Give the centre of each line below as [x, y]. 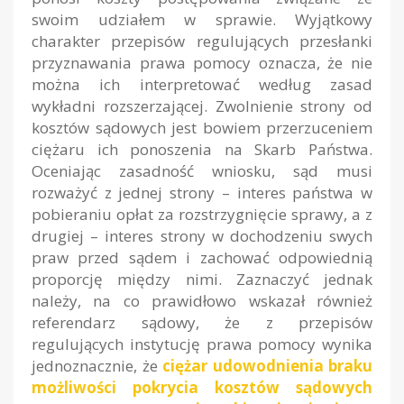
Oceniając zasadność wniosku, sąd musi [202, 171]
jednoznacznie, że [97, 366]
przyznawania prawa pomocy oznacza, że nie [202, 63]
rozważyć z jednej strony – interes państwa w [202, 193]
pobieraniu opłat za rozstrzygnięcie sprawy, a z [202, 215]
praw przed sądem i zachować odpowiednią [202, 258]
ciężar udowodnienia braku [267, 366]
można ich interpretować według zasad [202, 85]
